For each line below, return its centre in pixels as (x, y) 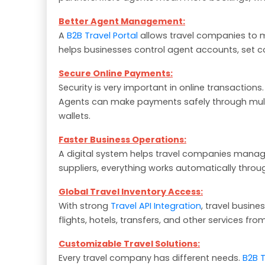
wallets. (75, 116)
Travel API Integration (156, 206)
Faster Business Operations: (122, 140)
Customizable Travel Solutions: (129, 244)
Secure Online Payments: (116, 74)
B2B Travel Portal (102, 36)
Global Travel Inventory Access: (131, 192)
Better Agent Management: (122, 22)
